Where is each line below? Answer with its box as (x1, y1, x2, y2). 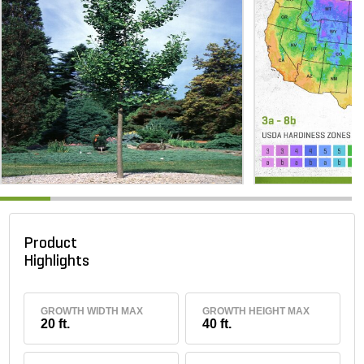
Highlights (24, 254, 97, 271)
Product (24, 236, 78, 253)
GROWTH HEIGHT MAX (201, 305, 310, 318)
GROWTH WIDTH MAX (41, 305, 144, 318)
